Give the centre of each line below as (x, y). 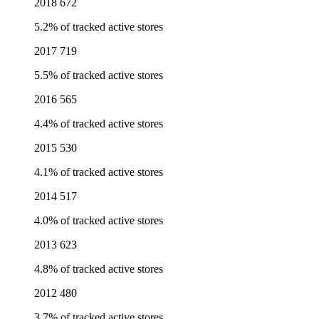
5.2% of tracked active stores (99, 27)
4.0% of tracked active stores (99, 221)
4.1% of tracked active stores (99, 172)
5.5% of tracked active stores (99, 75)
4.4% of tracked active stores (99, 124)
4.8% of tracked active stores (99, 269)
